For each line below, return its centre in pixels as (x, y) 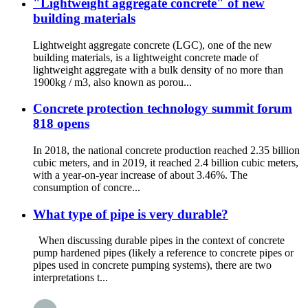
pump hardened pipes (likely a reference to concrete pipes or (163, 253)
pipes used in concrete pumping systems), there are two (152, 265)
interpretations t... (70, 278)
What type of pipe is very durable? (131, 214)
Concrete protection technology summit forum (163, 109)
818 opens (61, 124)
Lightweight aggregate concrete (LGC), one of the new (153, 45)
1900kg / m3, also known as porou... (112, 82)
